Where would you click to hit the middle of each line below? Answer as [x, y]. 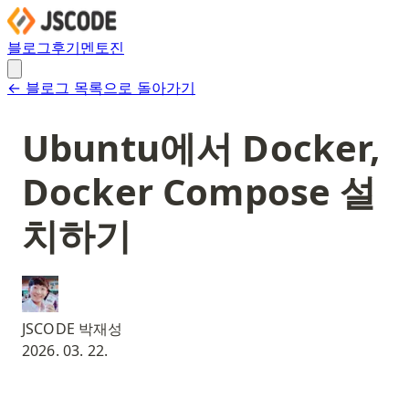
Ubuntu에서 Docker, [201, 147]
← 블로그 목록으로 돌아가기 [101, 88]
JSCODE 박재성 [73, 328]
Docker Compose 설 [199, 191]
